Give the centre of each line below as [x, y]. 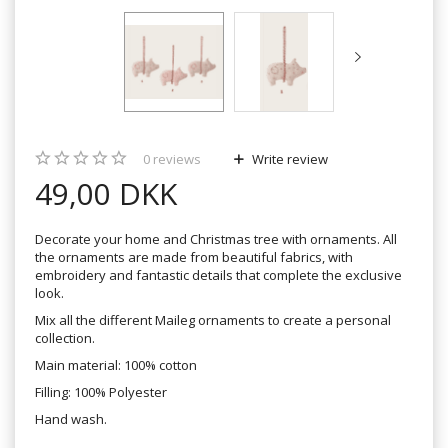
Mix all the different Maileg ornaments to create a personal [213, 319]
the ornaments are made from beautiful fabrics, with [194, 256]
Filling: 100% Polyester [101, 391]
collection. [65, 337]
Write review [288, 158]
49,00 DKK [106, 193]
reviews [175, 158]
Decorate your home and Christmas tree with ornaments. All [216, 238]
